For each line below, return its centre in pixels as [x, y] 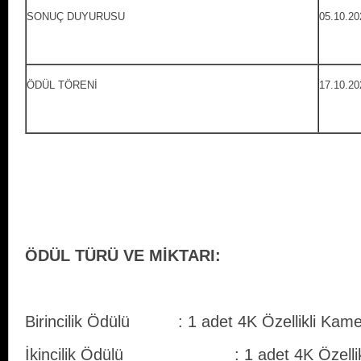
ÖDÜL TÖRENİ [62, 85]
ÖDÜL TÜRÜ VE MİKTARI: [123, 256]
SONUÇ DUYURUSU [76, 17]
